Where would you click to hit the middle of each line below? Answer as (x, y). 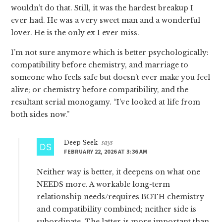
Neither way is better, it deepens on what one (119, 172)
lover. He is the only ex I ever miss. (75, 33)
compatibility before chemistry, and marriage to (100, 65)
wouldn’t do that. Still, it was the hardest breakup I (102, 8)
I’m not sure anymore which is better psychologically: (110, 53)
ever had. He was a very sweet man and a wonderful (106, 21)
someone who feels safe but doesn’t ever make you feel (111, 78)
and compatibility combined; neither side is (117, 209)
